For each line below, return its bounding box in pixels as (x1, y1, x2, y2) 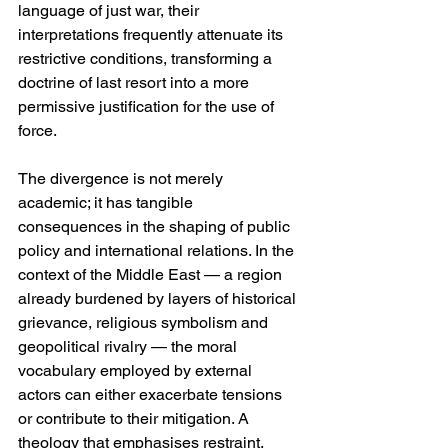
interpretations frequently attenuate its (18, 25, 287, 45)
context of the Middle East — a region (18, 265, 286, 285)
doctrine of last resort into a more (18, 73, 253, 93)
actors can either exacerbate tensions (18, 385, 286, 405)
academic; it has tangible (18, 193, 197, 213)
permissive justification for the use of (18, 97, 278, 117)
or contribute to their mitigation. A (18, 409, 253, 429)
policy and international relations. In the (18, 241, 298, 261)
